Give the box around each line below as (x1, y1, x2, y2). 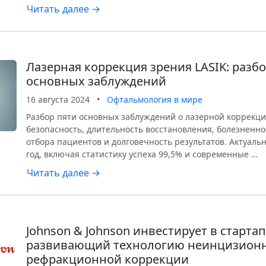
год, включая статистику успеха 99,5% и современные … (26, 148, 258, 160)
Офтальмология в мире (107, 94, 202, 105)
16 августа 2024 (26, 94, 90, 105)
